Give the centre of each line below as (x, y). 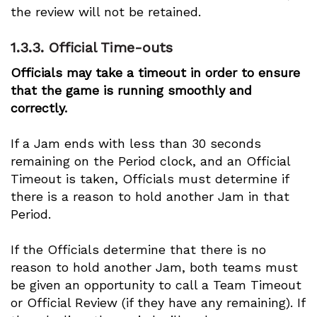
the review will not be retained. (106, 12)
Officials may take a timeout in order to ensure (155, 73)
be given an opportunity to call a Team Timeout (156, 285)
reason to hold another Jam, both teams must (154, 267)
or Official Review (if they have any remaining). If (158, 302)
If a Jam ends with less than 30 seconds (136, 143)
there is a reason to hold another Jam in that (150, 196)
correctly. (39, 108)
